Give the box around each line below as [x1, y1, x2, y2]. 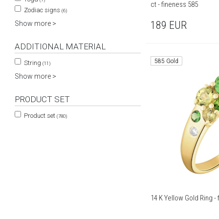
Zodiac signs [24, 6, 60, 14]
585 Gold [154, 58, 179, 65]
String [24, 59, 41, 66]
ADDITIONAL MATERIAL [15, 42, 106, 51]
